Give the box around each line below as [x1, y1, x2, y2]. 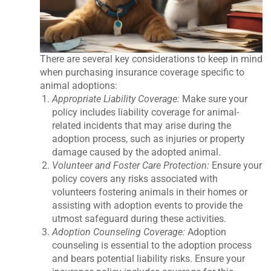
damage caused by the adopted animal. [52, 146, 221, 158]
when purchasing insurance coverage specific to [40, 66, 245, 78]
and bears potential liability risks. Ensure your [52, 252, 246, 264]
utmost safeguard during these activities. [52, 212, 227, 224]
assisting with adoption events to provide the [52, 199, 243, 211]
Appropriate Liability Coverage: [52, 93, 180, 105]
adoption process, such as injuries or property [52, 132, 246, 145]
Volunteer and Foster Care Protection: [52, 159, 210, 171]
